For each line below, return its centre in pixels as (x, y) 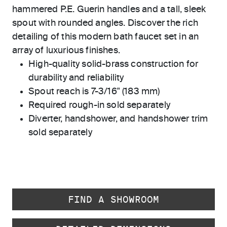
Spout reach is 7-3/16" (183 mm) (94, 92)
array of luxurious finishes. (66, 51)
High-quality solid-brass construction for (113, 64)
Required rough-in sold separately (99, 105)
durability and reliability (76, 78)
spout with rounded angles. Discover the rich (105, 23)
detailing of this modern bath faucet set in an (106, 37)
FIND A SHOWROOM (113, 199)
